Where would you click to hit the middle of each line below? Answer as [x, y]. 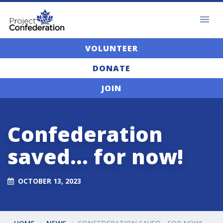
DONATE [111, 68]
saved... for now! [95, 157]
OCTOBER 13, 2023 [50, 181]
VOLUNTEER [111, 49]
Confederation [85, 134]
